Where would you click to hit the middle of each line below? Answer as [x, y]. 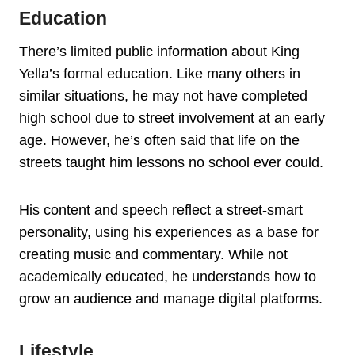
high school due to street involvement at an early [172, 118]
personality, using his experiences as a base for [169, 233]
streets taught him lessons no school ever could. [171, 163]
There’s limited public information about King [159, 52]
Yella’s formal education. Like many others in [160, 74]
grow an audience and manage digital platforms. [171, 299]
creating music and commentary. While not [153, 255]
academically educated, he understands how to [168, 277]
